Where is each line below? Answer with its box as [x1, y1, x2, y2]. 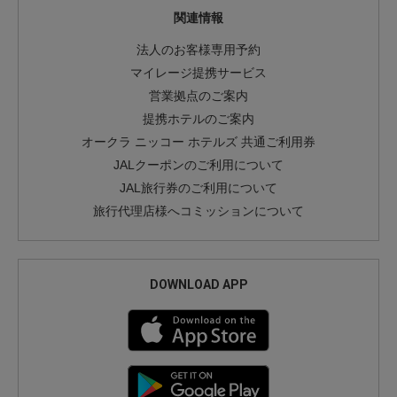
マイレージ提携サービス [130, 66, 267, 81]
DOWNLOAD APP [149, 277, 248, 292]
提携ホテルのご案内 [143, 112, 254, 127]
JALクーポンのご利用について [113, 158, 284, 173]
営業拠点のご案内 [149, 89, 248, 104]
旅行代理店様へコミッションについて [93, 204, 304, 219]
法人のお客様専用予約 [136, 43, 261, 58]
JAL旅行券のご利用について [120, 181, 277, 196]
